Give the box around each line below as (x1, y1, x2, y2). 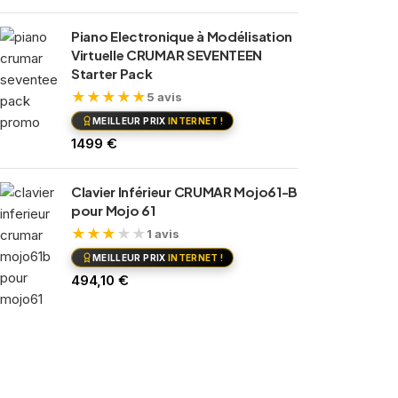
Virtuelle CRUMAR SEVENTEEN (71, 46, 263, 63)
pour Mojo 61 (71, 202, 155, 219)
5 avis (147, 89, 182, 104)
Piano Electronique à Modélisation (71, 28, 293, 44)
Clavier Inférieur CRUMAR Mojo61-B (71, 183, 298, 200)
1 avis (147, 226, 179, 241)
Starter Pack (71, 65, 153, 82)
